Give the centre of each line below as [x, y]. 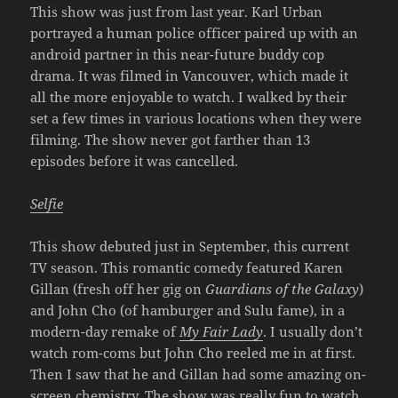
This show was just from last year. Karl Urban [177, 11]
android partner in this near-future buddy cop [178, 54]
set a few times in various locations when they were [196, 118]
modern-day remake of [105, 331]
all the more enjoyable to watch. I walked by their [189, 96]
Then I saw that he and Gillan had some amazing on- [199, 374]
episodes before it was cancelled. [135, 160]
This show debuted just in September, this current [190, 246]
